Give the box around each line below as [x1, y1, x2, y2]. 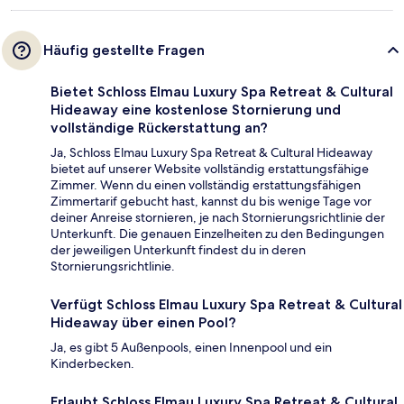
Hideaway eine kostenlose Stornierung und [50, 100, 341, 118]
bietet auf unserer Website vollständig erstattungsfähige [50, 160, 369, 177]
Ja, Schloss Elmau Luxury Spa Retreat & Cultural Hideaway [50, 143, 372, 161]
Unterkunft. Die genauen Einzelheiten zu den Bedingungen [50, 225, 384, 242]
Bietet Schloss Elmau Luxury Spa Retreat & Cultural [50, 82, 393, 100]
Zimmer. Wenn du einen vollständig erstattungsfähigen [50, 176, 361, 193]
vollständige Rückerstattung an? [50, 118, 268, 136]
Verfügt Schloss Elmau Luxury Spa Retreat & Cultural [50, 295, 402, 313]
